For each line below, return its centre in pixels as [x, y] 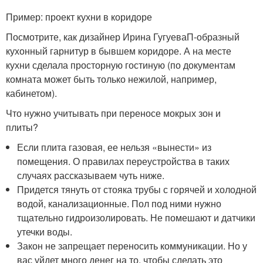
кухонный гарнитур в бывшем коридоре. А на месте [119, 51]
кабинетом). [33, 93]
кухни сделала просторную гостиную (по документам [121, 65]
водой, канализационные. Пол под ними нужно [119, 204]
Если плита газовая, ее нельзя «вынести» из [114, 147]
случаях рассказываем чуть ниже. [92, 176]
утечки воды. [46, 232]
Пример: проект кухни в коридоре [79, 17]
